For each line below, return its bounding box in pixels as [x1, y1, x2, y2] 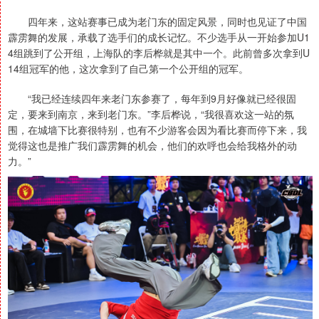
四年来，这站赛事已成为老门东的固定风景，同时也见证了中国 [8, 14, 307, 29]
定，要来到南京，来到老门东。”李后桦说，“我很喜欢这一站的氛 [8, 107, 294, 122]
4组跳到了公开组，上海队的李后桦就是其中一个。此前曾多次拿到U [8, 46, 310, 61]
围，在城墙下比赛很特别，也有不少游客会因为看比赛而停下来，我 [8, 122, 307, 137]
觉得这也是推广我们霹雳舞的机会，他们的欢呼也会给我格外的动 [8, 138, 297, 153]
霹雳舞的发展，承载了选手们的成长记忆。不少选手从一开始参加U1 [8, 30, 310, 45]
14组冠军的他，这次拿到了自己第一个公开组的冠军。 [8, 61, 249, 76]
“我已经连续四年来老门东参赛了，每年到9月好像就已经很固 [8, 91, 296, 106]
